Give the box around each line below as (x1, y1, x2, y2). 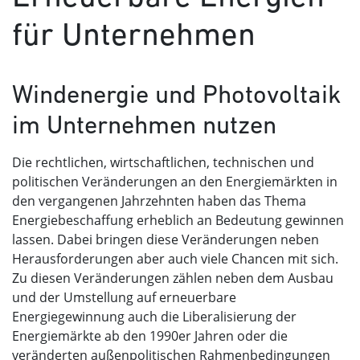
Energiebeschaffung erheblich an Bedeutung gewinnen (12, 211, 344, 230)
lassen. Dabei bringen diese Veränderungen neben (12, 231, 319, 249)
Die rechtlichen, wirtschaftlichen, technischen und (12, 153, 314, 172)
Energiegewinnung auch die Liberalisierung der (12, 308, 297, 326)
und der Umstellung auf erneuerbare (12, 288, 236, 307)
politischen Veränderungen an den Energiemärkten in (12, 173, 337, 191)
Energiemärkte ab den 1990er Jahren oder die (12, 327, 288, 346)
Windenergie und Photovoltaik (12, 80, 341, 109)
